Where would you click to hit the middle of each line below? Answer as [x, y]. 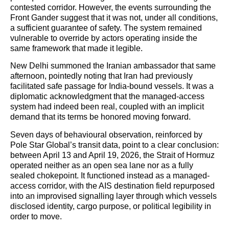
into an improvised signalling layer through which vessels [113, 196]
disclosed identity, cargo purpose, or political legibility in [111, 206]
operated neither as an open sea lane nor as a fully [102, 165]
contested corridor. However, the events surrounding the [111, 7]
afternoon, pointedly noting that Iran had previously [101, 76]
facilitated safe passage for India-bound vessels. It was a [112, 86]
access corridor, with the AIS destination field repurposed [112, 186]
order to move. [36, 216]
